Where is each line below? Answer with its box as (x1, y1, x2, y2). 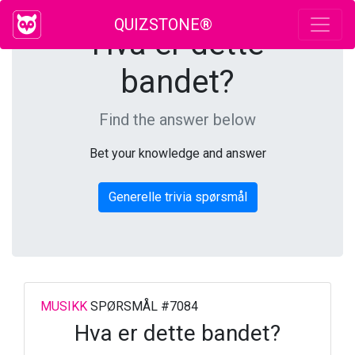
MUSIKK (40, 299, 87, 314)
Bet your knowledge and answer (89, 146, 266, 161)
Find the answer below (99, 110, 256, 129)
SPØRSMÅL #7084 (87, 299, 198, 314)
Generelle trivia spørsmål (108, 189, 247, 204)
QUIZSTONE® (114, 15, 212, 34)
